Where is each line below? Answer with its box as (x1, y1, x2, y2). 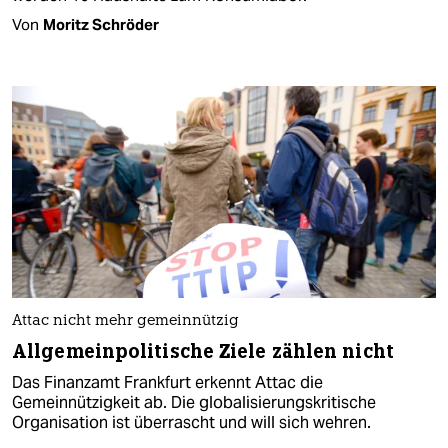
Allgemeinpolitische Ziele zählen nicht (12, 339, 394, 365)
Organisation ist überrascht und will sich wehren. (12, 412, 371, 434)
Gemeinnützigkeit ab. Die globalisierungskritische (12, 392, 376, 414)
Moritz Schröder (43, 14, 159, 34)
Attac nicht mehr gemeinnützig (12, 314, 239, 330)
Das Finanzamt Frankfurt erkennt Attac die (12, 372, 323, 394)
